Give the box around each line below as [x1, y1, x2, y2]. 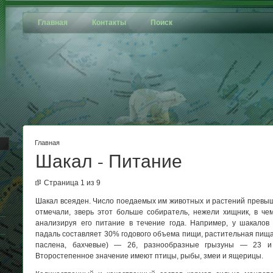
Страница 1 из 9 [44, 179, 101, 187]
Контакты [92, 18, 126, 27]
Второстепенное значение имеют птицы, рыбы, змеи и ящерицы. [35, 252, 263, 260]
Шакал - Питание [35, 148, 182, 172]
